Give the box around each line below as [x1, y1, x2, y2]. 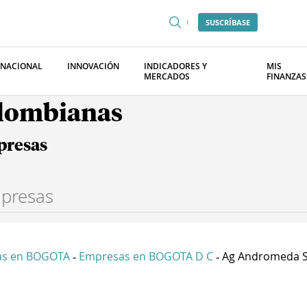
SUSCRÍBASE [206, 17, 250, 27]
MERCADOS [144, 71, 190, 82]
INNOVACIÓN [67, 60, 119, 72]
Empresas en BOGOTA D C [79, 249, 213, 264]
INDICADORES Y [144, 60, 207, 72]
